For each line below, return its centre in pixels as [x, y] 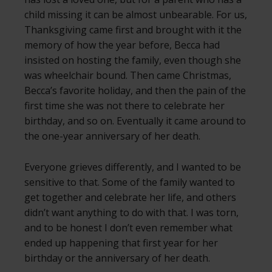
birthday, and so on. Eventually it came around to [135, 121]
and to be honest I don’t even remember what [128, 227]
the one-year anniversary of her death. [112, 136]
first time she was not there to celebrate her [124, 105]
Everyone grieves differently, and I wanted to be [133, 167]
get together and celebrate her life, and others [130, 197]
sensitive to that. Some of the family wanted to [130, 182]
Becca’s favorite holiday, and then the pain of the [135, 90]
